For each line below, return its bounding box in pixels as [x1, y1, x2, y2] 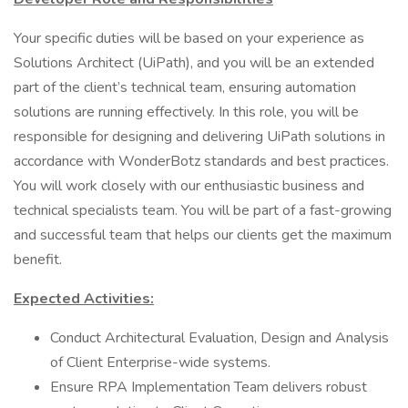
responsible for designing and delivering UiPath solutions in [14, 127, 385, 147]
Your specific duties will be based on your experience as [14, 28, 364, 48]
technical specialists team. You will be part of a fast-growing [14, 200, 392, 220]
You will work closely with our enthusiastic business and [14, 176, 364, 196]
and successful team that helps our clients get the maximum [14, 225, 392, 245]
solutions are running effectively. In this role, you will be [14, 102, 359, 122]
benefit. [14, 250, 62, 270]
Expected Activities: [14, 289, 154, 309]
